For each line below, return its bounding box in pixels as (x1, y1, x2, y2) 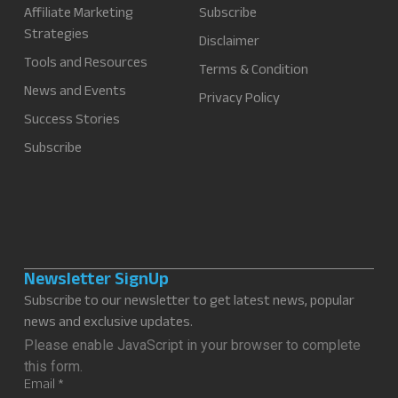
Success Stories (23, 109, 120, 134)
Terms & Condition (199, 60, 308, 84)
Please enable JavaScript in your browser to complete (23, 336, 361, 354)
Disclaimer (199, 31, 259, 56)
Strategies (23, 24, 89, 49)
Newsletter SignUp (23, 266, 169, 297)
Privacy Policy (199, 88, 280, 113)
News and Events (23, 81, 126, 106)
